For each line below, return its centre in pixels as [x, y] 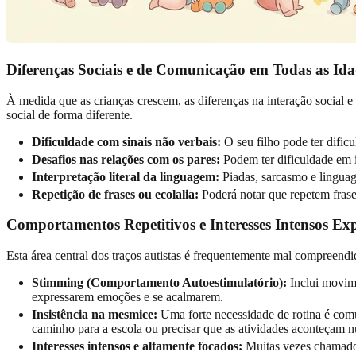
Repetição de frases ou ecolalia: [115, 194]
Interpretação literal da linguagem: [126, 176]
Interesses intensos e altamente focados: [137, 346]
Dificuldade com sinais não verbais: [126, 141]
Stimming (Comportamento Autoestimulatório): [159, 282]
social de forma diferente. [70, 114]
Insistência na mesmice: [95, 314]
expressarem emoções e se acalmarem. [128, 296]
